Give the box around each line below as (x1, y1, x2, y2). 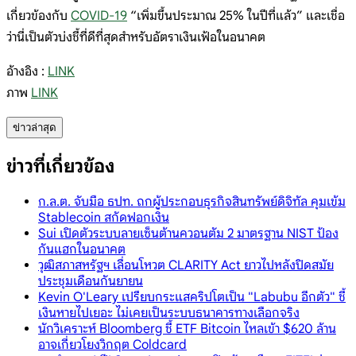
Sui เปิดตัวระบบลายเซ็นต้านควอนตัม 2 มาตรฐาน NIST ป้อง (38, 225, 339, 242)
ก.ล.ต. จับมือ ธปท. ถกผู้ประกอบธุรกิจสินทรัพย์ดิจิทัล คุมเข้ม (38, 193, 346, 210)
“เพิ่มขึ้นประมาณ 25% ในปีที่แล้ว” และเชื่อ (127, 7, 345, 24)
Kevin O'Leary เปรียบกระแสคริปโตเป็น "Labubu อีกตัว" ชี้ (38, 288, 346, 305)
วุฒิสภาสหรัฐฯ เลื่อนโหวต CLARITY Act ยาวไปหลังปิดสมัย (38, 257, 334, 273)
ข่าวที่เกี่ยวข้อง (6, 153, 114, 178)
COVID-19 (71, 7, 127, 24)
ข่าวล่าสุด (13, 121, 56, 133)
